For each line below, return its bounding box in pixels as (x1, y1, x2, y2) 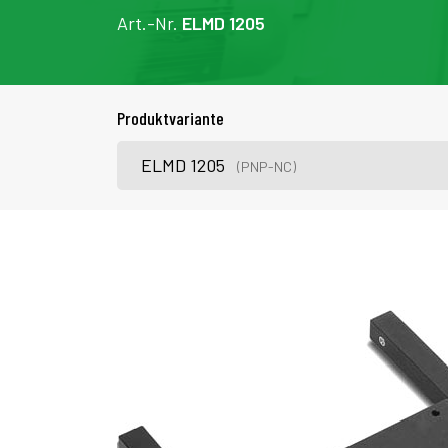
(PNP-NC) (236, 158, 296, 175)
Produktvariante (117, 107, 224, 129)
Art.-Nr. (117, 12, 182, 34)
